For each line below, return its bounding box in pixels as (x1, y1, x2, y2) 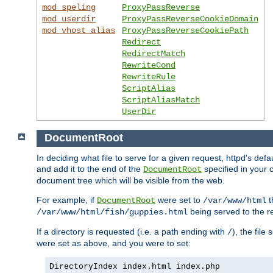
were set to (155, 195, 203, 205)
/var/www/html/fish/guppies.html (37, 207, 188, 218)
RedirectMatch (122, 48, 186, 58)
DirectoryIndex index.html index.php (49, 262, 220, 272)
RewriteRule (122, 71, 176, 82)
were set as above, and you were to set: (37, 238, 191, 249)
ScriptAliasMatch (122, 94, 200, 105)
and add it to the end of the (37, 164, 143, 174)
